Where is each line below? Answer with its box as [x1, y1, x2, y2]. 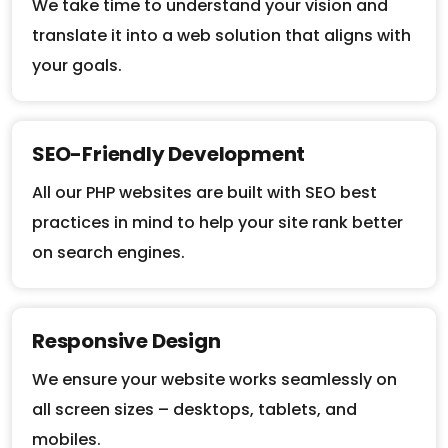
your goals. [32, 26, 122, 50]
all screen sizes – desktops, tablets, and [32, 370, 357, 394]
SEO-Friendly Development [32, 112, 306, 141]
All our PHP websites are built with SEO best [32, 153, 377, 177]
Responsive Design [32, 299, 221, 328]
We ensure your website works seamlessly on [32, 340, 397, 364]
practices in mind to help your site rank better [32, 183, 403, 207]
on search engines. [32, 213, 185, 237]
